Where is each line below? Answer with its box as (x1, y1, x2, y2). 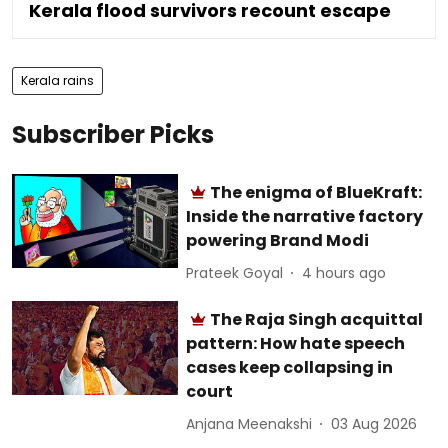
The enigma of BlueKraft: (210, 181, 423, 205)
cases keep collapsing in (186, 356, 394, 380)
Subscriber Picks (12, 118, 214, 152)
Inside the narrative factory (186, 205, 424, 229)
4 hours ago (302, 262, 387, 283)
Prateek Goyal (186, 262, 284, 283)
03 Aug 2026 (331, 413, 418, 434)
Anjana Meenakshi (186, 413, 313, 434)
